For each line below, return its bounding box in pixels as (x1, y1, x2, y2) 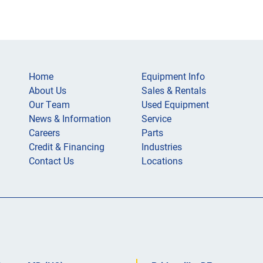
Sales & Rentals (141, 84, 206, 96)
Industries (141, 140, 182, 153)
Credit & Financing (29, 140, 104, 153)
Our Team (29, 98, 70, 110)
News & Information (29, 112, 111, 124)
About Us (29, 84, 66, 96)
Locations (141, 154, 183, 167)
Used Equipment (141, 98, 209, 110)
